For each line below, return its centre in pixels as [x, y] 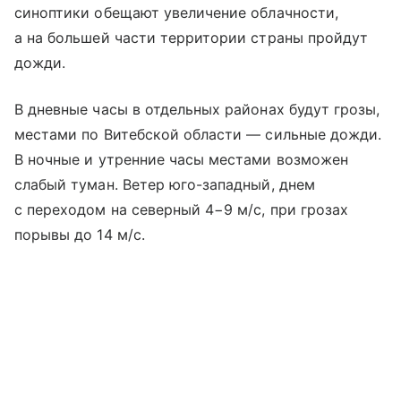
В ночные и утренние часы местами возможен [181, 160]
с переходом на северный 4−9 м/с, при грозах [182, 210]
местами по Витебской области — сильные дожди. [198, 135]
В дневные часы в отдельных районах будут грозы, [197, 110]
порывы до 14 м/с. [80, 235]
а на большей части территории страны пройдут [192, 38]
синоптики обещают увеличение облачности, [176, 13]
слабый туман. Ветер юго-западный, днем [165, 185]
